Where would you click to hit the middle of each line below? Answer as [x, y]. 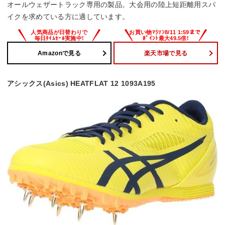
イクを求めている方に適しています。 [68, 17]
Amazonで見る [59, 53]
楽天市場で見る [166, 53]
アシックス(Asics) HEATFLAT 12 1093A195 [81, 84]
